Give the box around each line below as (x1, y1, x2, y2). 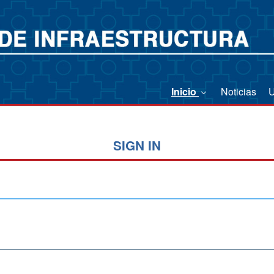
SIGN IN (113, 136, 161, 155)
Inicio (171, 84, 199, 98)
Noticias (221, 84, 256, 98)
